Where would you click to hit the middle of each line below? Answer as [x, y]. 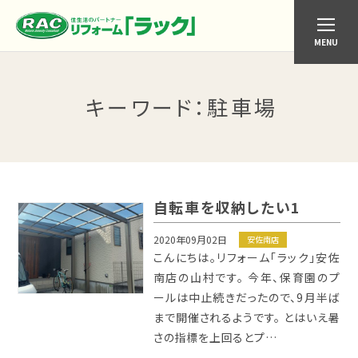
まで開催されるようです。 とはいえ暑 [247, 317]
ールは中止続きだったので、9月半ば [247, 297]
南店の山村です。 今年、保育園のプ [247, 277]
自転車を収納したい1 [227, 207]
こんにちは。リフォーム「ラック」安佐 [247, 257]
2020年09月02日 [190, 239]
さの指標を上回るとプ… [215, 337]
